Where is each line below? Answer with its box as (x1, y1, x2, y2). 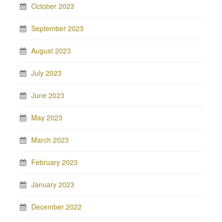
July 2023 (31, 68, 61, 78)
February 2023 (31, 157, 78, 167)
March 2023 (31, 135, 69, 145)
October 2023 (31, 1, 74, 11)
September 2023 (31, 23, 84, 33)
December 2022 (31, 202, 82, 212)
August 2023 (31, 46, 71, 55)
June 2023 (31, 90, 64, 100)
